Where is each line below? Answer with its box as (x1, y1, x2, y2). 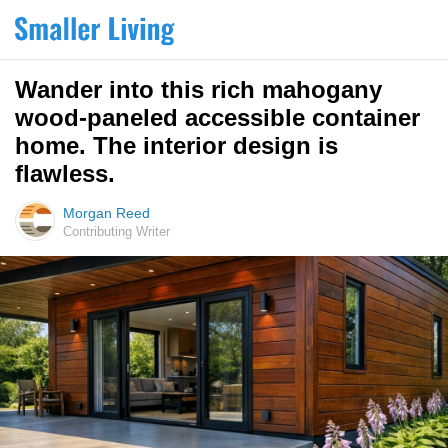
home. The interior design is (15, 132, 338, 159)
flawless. (15, 160, 115, 187)
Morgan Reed (63, 205, 150, 221)
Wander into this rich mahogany (15, 76, 382, 103)
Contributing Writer (63, 224, 170, 239)
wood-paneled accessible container (15, 104, 420, 131)
